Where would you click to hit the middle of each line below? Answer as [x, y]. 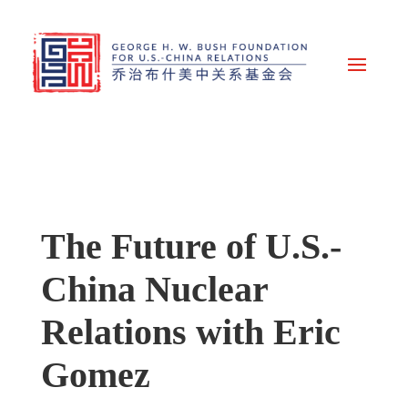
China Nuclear [154, 290]
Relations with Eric [190, 333]
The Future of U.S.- [191, 247]
